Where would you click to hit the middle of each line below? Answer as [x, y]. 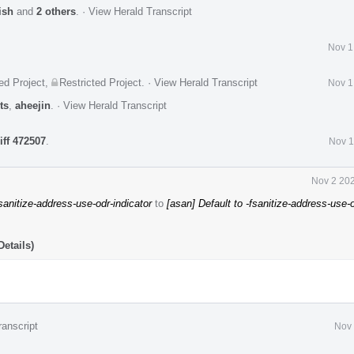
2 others [56, 11]
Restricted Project [100, 82]
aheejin [33, 105]
